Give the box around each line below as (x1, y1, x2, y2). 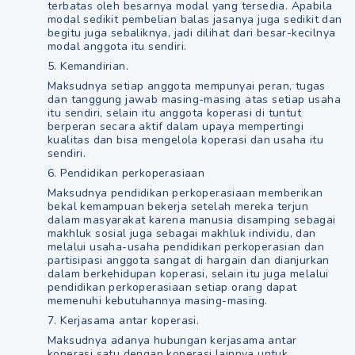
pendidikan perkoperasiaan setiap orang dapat (48, 280, 297, 295)
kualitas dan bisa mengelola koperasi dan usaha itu (48, 132, 323, 147)
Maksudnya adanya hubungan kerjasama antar (48, 333, 297, 348)
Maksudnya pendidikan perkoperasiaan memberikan (48, 185, 323, 200)
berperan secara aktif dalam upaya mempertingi (48, 119, 303, 134)
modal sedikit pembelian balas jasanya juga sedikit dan (48, 12, 342, 27)
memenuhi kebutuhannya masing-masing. (48, 293, 268, 308)
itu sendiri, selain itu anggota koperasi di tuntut (48, 105, 301, 120)
